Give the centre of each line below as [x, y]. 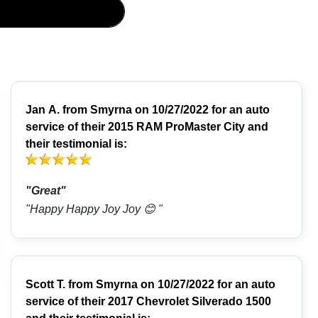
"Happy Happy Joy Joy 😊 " [143, 209]
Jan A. [43, 110]
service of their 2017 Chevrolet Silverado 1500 [149, 302]
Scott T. [46, 285]
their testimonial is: [77, 144]
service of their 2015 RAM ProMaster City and [147, 127]
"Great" [46, 191]
